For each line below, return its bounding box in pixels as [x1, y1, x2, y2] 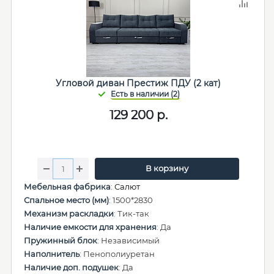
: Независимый [97, 235, 160, 245]
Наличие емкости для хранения [24, 222, 157, 232]
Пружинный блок [24, 235, 97, 245]
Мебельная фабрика [24, 182, 111, 191]
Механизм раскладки [24, 209, 114, 218]
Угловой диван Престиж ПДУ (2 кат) [56, 78, 221, 89]
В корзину [145, 163, 188, 173]
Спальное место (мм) [24, 195, 109, 205]
